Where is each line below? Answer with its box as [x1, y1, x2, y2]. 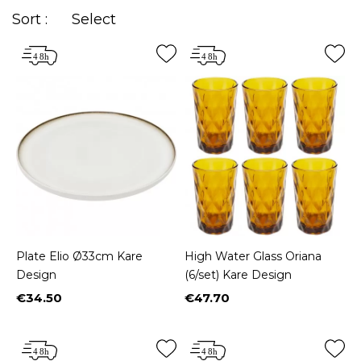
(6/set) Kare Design [185, 268, 292, 283]
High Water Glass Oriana [185, 249, 322, 264]
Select [72, 10, 116, 28]
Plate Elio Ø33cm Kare [16, 249, 143, 264]
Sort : [12, 10, 48, 28]
